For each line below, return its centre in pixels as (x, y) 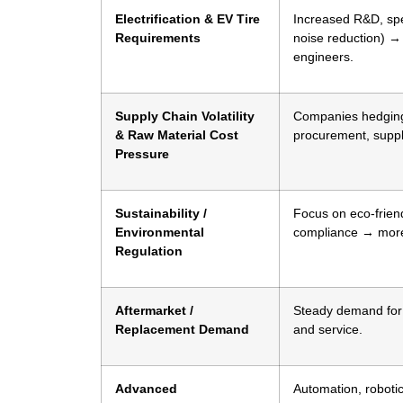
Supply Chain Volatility (185, 116)
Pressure (142, 154)
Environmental (160, 233)
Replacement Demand (182, 330)
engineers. (323, 57)
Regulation (149, 251)
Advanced (146, 389)
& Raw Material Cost (177, 135)
